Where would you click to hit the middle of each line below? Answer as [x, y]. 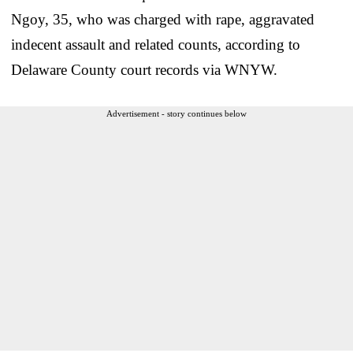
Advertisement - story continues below [176, 113]
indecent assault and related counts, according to [156, 44]
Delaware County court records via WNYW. [144, 69]
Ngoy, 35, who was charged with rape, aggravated [163, 19]
